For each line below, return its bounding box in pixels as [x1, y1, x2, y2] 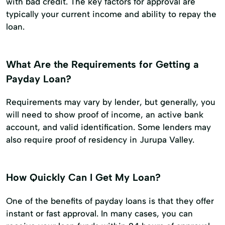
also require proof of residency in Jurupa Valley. [6, 135, 194, 145]
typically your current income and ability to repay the [6, 9, 216, 19]
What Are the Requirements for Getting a [6, 58, 199, 70]
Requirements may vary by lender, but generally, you [6, 97, 215, 107]
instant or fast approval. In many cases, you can [6, 208, 193, 219]
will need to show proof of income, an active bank [6, 109, 203, 120]
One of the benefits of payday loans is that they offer [6, 196, 214, 206]
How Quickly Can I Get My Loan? [6, 171, 161, 184]
